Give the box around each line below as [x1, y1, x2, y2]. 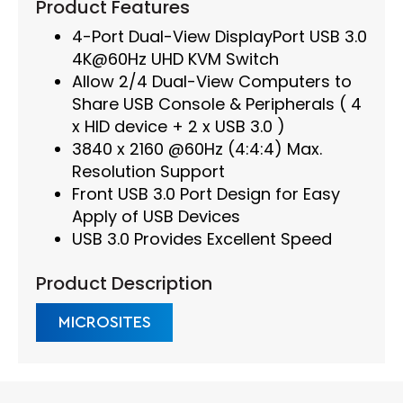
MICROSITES [58, 314, 151, 331]
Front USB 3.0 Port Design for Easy [72, 183, 340, 206]
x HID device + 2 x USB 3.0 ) [72, 115, 285, 139]
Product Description [36, 271, 212, 297]
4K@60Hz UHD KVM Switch [72, 48, 279, 71]
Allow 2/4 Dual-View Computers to [72, 70, 352, 94]
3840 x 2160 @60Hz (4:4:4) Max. [72, 138, 322, 161]
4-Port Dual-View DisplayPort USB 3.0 [72, 25, 367, 49]
